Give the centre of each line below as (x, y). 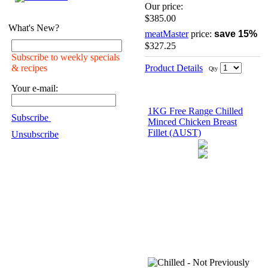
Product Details (174, 68)
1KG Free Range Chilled (195, 111)
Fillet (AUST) (174, 132)
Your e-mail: (35, 88)
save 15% (236, 33)
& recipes (29, 68)
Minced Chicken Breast (192, 121)
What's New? (34, 28)
